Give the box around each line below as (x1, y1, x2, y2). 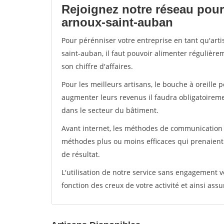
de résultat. (61, 149, 100, 159)
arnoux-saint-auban (61, 15, 173, 29)
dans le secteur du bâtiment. (61, 105, 158, 115)
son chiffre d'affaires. (61, 61, 133, 71)
